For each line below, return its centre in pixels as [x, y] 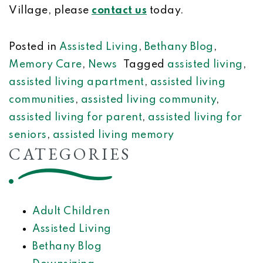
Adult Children [71, 211]
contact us [119, 11]
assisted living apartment [77, 82]
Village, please [50, 11]
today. [166, 11]
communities [42, 100]
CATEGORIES [70, 154]
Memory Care [45, 65]
